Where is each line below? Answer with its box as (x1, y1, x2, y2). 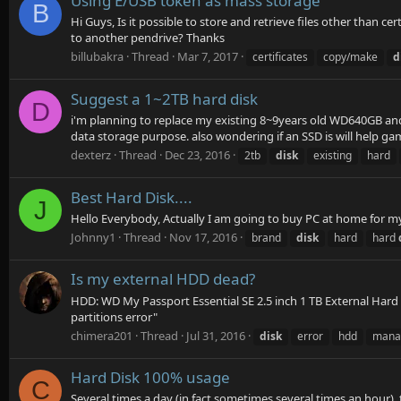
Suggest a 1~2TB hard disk (71, 88, 258, 109)
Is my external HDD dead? (71, 269, 255, 290)
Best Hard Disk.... (71, 186, 192, 208)
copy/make (323, 49, 378, 65)
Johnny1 (71, 229, 115, 246)
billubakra (71, 48, 124, 65)
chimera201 (71, 327, 132, 344)
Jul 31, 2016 (186, 327, 245, 344)
